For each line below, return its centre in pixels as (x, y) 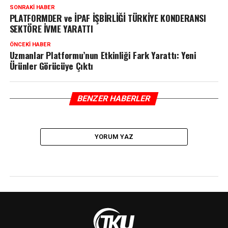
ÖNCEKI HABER (30, 44)
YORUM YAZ (114, 136)
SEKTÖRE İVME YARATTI (51, 28)
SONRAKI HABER (32, 7)
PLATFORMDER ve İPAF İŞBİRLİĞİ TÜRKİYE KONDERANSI (108, 18)
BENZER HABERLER (114, 98)
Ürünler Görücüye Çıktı (51, 65)
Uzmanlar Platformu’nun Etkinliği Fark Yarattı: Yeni (103, 55)
